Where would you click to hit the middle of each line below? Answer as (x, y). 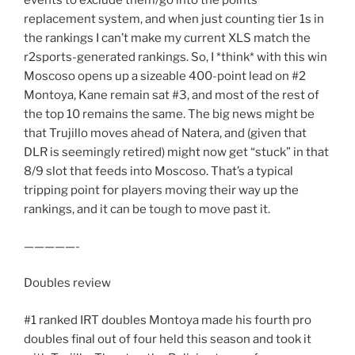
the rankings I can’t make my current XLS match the (167, 38)
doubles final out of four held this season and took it (168, 339)
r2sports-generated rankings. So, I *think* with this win (176, 57)
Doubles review (67, 283)
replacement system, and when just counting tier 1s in (174, 19)
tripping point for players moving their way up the (161, 191)
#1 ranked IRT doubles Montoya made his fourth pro (168, 320)
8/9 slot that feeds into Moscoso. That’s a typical (158, 172)
